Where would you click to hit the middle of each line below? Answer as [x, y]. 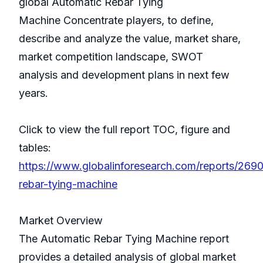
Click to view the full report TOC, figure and [124, 130]
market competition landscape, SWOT [111, 57]
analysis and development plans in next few [124, 75]
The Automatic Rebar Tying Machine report [124, 239]
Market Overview [61, 221]
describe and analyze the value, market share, [130, 39]
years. [33, 93]
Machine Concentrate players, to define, [116, 21]
